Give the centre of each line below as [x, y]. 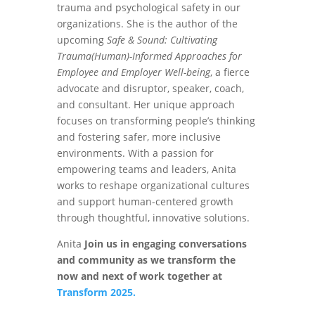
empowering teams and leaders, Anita [146, 169]
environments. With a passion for [135, 153]
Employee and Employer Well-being [133, 72]
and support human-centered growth [145, 201]
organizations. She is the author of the [147, 24]
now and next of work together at [139, 276]
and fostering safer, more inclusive [139, 137]
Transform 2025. [96, 292]
